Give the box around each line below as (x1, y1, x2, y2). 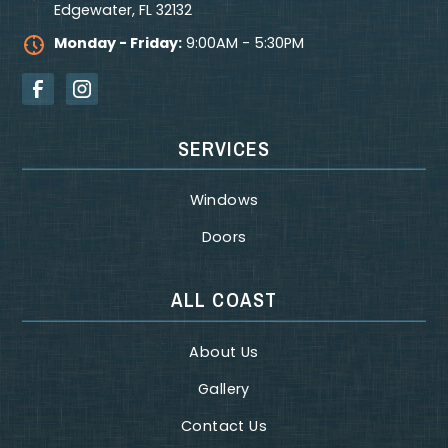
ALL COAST (170, 286, 278, 314)
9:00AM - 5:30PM (182, 32, 305, 53)
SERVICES (177, 134, 271, 162)
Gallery (198, 378, 250, 399)
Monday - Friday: (54, 32, 183, 53)
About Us (189, 341, 259, 362)
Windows (189, 190, 259, 211)
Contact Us (181, 415, 267, 436)
